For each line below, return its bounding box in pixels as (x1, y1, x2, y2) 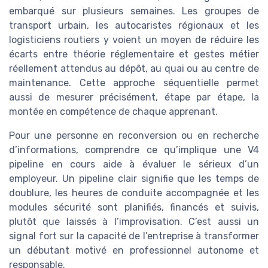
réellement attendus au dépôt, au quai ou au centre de (9, 62, 259, 74)
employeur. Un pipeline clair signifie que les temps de (9, 172, 259, 184)
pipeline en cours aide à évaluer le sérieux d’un (9, 158, 259, 170)
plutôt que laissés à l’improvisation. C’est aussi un (9, 215, 259, 227)
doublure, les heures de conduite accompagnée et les (9, 187, 259, 199)
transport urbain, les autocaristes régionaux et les (9, 19, 259, 31)
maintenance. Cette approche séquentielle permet (9, 77, 259, 89)
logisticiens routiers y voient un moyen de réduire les (9, 33, 259, 45)
